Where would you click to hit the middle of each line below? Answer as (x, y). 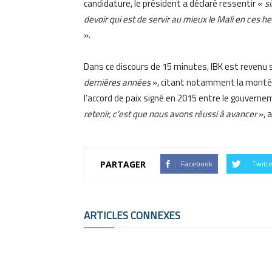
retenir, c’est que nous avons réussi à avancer (170, 114)
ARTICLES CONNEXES (132, 216)
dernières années (117, 82)
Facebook (197, 164)
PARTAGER (123, 164)
